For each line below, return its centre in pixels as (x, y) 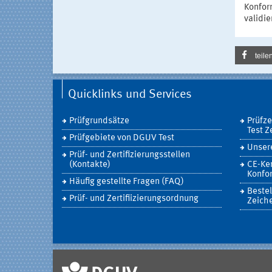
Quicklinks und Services (130, 95)
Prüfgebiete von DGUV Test (122, 138)
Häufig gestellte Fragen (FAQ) (127, 182)
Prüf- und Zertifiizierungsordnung (134, 199)
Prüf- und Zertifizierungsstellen (130, 155)
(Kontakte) (90, 165)
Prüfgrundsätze (99, 121)
